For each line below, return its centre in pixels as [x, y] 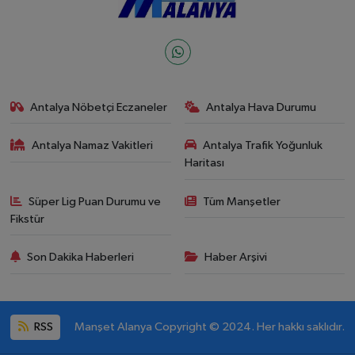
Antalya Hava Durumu [261, 107]
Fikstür [27, 219]
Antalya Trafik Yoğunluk [263, 146]
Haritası [204, 163]
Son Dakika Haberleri [81, 258]
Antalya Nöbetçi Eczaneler [99, 107]
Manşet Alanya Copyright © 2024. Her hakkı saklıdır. [209, 327]
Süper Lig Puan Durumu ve [95, 201]
